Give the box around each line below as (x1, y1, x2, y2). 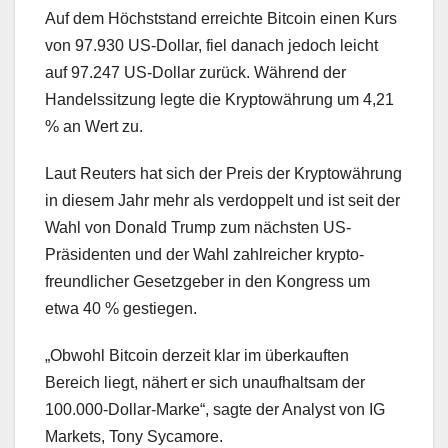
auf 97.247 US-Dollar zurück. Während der (45, 64, 346, 82)
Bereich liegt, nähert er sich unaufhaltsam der (45, 374, 365, 392)
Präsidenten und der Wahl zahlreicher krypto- (45, 246, 364, 264)
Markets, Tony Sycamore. (45, 428, 223, 446)
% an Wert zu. (45, 118, 143, 136)
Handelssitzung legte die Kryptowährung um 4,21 (45, 91, 394, 109)
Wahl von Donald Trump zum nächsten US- (45, 219, 351, 237)
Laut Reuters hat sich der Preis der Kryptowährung (45, 165, 402, 183)
